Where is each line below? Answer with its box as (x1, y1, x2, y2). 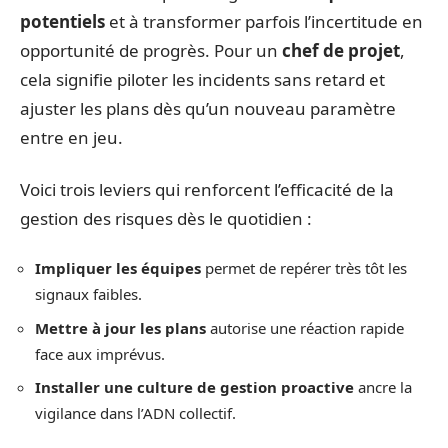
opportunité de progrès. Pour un (20, 39, 282, 62)
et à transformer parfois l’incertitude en (105, 10, 423, 33)
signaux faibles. (35, 284, 142, 304)
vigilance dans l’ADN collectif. (35, 403, 236, 423)
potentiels (20, 10, 105, 33)
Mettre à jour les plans (35, 317, 206, 338)
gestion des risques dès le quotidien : (20, 206, 312, 230)
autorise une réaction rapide (206, 317, 404, 338)
